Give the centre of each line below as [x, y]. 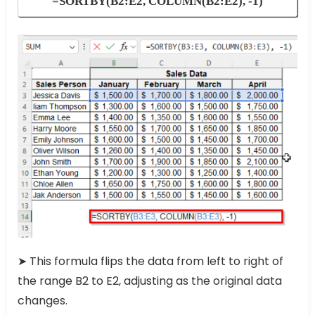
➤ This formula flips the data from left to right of [150, 262]
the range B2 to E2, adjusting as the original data [150, 281]
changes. [43, 301]
